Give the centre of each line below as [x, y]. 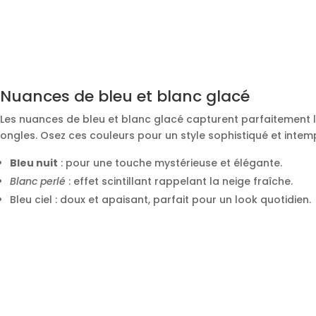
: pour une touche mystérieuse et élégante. [170, 163]
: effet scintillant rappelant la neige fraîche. [179, 182]
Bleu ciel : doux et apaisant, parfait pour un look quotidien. [160, 200]
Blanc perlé [38, 182]
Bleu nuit [34, 163]
